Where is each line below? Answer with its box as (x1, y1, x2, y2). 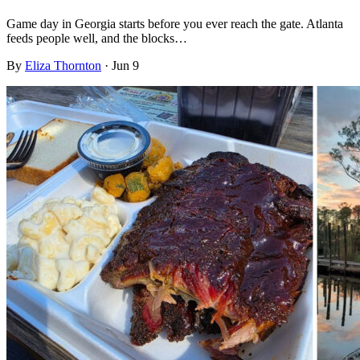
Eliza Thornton (25, 59, 101, 73)
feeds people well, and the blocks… (6, 31, 187, 46)
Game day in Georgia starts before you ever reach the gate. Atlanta (6, 17, 343, 31)
